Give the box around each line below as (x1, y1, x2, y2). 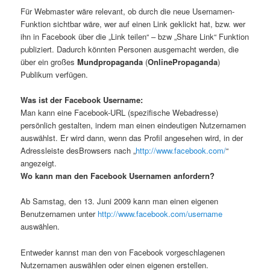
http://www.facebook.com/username (98, 208, 223, 220)
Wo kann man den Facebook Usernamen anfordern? (20, 170, 215, 182)
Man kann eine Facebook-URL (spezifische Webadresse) (20, 107, 219, 119)
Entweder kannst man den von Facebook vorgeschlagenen (20, 246, 225, 258)
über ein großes (20, 56, 78, 68)
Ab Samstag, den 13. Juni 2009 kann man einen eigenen (20, 195, 219, 207)
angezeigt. (20, 157, 57, 169)
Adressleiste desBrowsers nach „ (20, 145, 136, 157)
